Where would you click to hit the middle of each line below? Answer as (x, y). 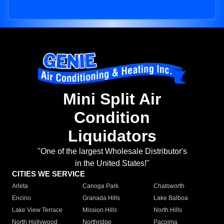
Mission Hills (100, 210)
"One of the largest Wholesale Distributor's (112, 151)
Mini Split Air (112, 99)
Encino (21, 198)
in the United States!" (112, 163)
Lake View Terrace (37, 210)
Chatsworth (169, 186)
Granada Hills (101, 198)
